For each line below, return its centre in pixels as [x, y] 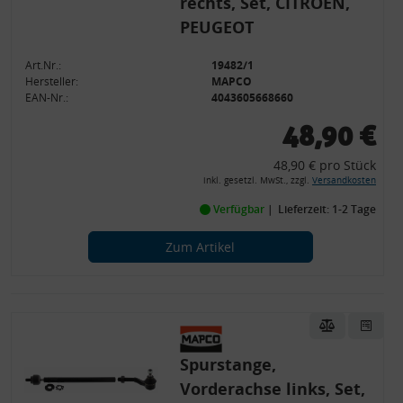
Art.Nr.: [44, 65]
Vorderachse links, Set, [272, 389]
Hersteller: [52, 81]
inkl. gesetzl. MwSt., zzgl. [257, 180]
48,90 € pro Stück [324, 165]
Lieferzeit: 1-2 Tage [327, 209]
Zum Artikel [200, 247]
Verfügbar [238, 209]
